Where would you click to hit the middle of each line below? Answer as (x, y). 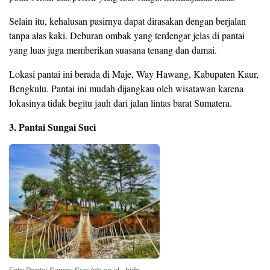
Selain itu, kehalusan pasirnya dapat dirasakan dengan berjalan (127, 21)
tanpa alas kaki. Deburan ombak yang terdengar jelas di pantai (127, 36)
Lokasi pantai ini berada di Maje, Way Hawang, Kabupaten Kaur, (134, 74)
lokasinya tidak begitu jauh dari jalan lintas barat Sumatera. (121, 103)
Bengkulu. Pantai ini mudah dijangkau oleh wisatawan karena (126, 89)
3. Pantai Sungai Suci (52, 127)
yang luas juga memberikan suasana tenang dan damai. (113, 50)
